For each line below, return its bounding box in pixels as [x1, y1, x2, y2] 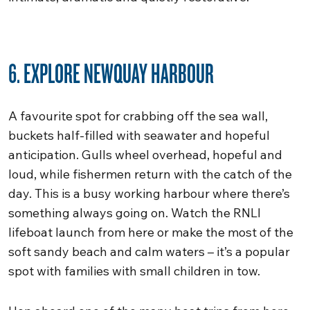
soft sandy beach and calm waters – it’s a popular [8, 244, 290, 259]
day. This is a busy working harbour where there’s [8, 185, 290, 201]
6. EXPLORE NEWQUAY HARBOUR [8, 55, 214, 90]
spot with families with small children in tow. [8, 263, 260, 279]
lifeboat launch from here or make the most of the [8, 224, 293, 240]
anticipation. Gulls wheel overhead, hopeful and [8, 147, 282, 163]
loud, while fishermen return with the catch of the [8, 166, 292, 182]
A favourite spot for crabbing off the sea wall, [8, 108, 268, 124]
